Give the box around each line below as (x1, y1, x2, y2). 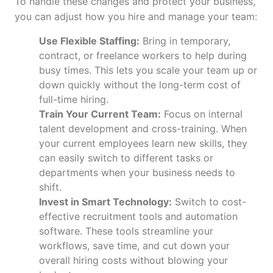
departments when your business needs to (39, 166, 235, 179)
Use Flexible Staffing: (39, 34, 140, 47)
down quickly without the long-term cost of (39, 78, 241, 91)
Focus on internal (161, 107, 243, 120)
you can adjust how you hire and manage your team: (15, 10, 257, 23)
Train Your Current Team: (39, 107, 161, 120)
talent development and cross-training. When (39, 122, 247, 135)
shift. (39, 180, 62, 193)
